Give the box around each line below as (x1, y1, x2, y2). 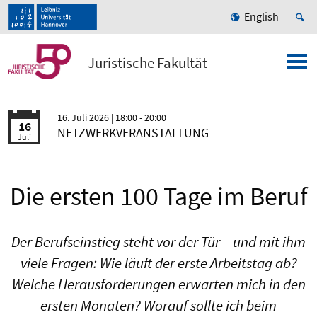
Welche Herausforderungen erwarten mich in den (11, 275, 306, 294)
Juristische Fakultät (88, 53, 208, 73)
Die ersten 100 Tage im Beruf (9, 180, 308, 213)
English (244, 9, 279, 24)
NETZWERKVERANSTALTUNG (57, 125, 209, 142)
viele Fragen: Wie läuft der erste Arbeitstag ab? (20, 253, 297, 273)
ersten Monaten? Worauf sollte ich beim (40, 296, 277, 316)
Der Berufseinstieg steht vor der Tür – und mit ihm (11, 232, 306, 252)
